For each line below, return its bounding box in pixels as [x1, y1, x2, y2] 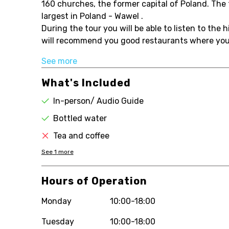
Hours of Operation [41, 175, 147, 187]
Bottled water [53, 113, 107, 123]
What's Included [41, 77, 131, 89]
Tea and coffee [53, 131, 109, 141]
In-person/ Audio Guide [53, 96, 144, 106]
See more [41, 56, 77, 66]
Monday [41, 196, 72, 206]
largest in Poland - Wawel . [41, 11, 143, 21]
